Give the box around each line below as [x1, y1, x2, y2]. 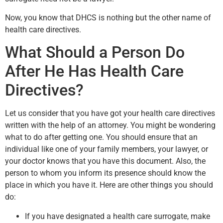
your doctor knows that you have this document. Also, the [5, 156, 206, 166]
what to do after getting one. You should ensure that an [5, 132, 198, 142]
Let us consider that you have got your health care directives [5, 109, 215, 118]
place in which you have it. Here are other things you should [5, 180, 213, 190]
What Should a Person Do [5, 43, 185, 62]
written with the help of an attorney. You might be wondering [5, 120, 216, 130]
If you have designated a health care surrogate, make [25, 211, 210, 221]
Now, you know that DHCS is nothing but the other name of [5, 13, 211, 23]
